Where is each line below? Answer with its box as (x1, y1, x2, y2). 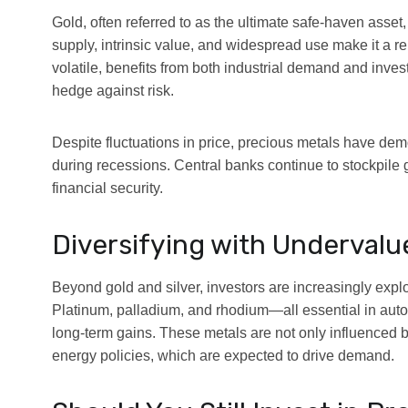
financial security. (52, 179, 163, 196)
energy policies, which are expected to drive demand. (52, 347, 394, 363)
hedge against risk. (52, 82, 174, 98)
